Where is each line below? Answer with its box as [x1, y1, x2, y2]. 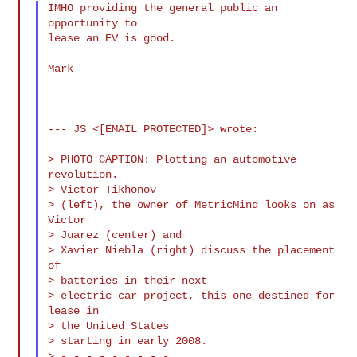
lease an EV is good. [48, 31, 176, 45]
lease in [48, 304, 100, 317]
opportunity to [48, 16, 138, 29]
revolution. [48, 167, 119, 181]
